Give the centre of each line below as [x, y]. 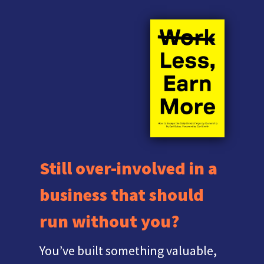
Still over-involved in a [129, 168]
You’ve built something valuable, [128, 251]
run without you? [110, 221]
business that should [122, 195]
